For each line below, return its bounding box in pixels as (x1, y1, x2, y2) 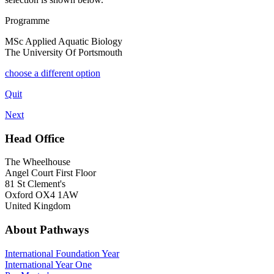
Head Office (5, 131, 64, 145)
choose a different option (5, 67, 100, 78)
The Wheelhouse (5, 157, 70, 168)
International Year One (5, 259, 92, 270)
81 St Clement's (5, 179, 65, 190)
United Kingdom (5, 201, 70, 212)
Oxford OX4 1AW (5, 190, 78, 201)
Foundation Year (56, 248, 119, 259)
